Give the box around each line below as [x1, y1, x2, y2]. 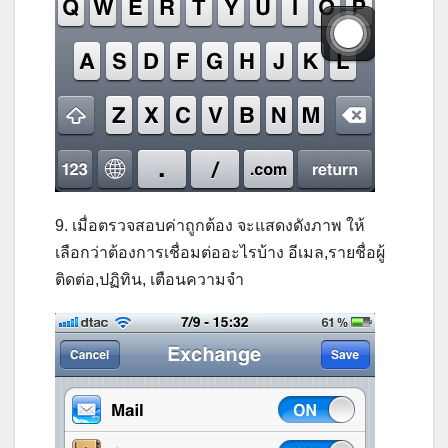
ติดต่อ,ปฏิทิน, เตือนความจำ [55, 271, 244, 289]
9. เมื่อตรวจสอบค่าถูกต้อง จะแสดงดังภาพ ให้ [55, 217, 365, 235]
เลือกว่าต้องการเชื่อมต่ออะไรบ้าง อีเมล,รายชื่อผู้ [55, 244, 385, 262]
